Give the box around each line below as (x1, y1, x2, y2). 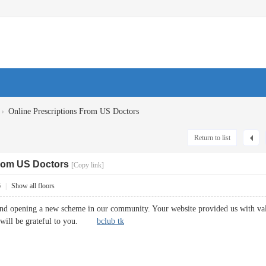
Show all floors (11, 182, 55, 190)
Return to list (194, 134, 230, 142)
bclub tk (97, 217, 124, 226)
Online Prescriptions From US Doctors (8, 107, 139, 116)
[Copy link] (71, 161, 104, 169)
